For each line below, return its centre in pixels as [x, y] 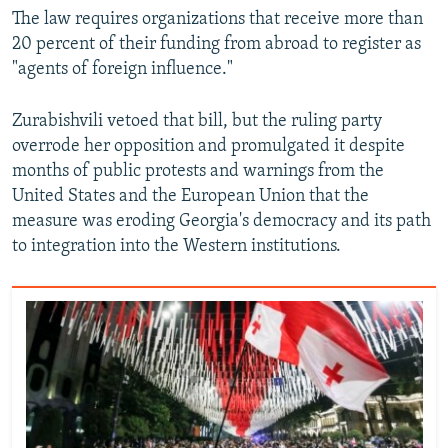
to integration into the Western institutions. [176, 246]
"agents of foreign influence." [122, 69]
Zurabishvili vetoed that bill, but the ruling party [197, 121]
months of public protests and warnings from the [198, 171]
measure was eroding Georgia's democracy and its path [221, 221]
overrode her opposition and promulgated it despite [208, 146]
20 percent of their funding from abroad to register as [216, 44]
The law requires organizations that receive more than [217, 19]
